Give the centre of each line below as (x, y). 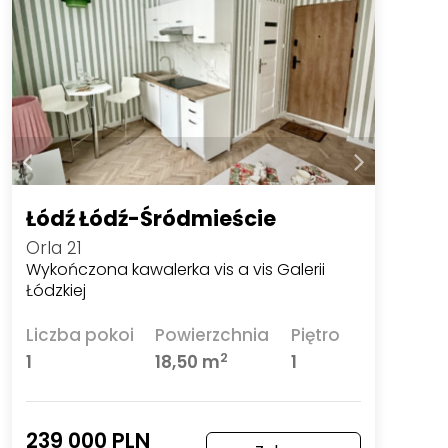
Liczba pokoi (79, 335)
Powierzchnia (212, 335)
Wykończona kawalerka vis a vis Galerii (175, 269)
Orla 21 (53, 247)
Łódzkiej (55, 290)
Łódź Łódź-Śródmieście (150, 218)
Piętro (315, 335)
